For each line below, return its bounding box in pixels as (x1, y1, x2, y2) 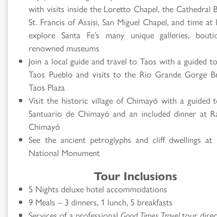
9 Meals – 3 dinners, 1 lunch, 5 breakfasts (29, 195, 173, 208)
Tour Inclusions (94, 167, 177, 184)
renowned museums (29, 41, 100, 54)
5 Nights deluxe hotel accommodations (29, 182, 168, 195)
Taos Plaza (29, 80, 65, 93)
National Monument (29, 146, 100, 158)
